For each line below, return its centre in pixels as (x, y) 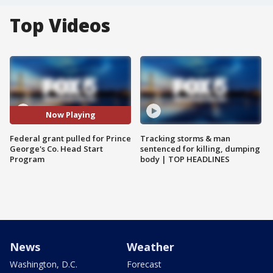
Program (27, 159)
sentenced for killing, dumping (200, 148)
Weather (151, 246)
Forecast (144, 264)
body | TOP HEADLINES (185, 159)
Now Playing (70, 115)
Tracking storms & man (185, 138)
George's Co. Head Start (56, 148)
